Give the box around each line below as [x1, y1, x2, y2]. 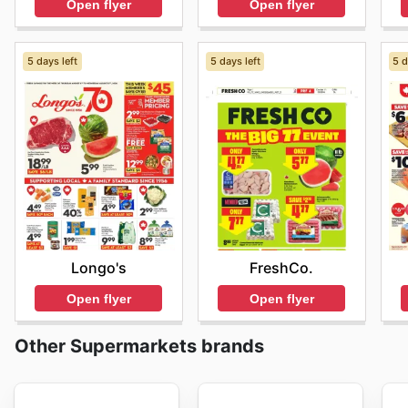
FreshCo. [250, 258, 314, 277]
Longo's [70, 258, 127, 277]
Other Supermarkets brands [15, 335, 264, 358]
